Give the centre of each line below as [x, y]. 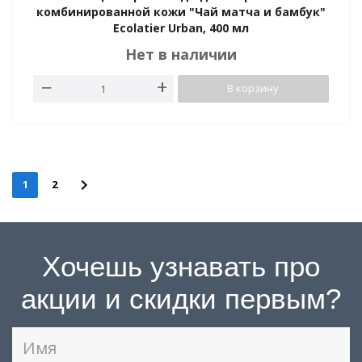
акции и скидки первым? [181, 299]
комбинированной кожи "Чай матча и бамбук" [181, 12]
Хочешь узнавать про [181, 266]
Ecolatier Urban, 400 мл [181, 28]
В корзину [253, 88]
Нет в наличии [181, 54]
